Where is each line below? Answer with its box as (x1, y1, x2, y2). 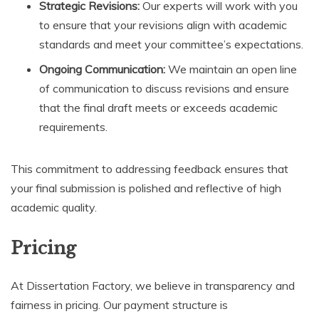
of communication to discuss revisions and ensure (39, 80, 289, 95)
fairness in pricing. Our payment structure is (11, 298, 228, 313)
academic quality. (11, 199, 97, 214)
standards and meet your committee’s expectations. (39, 36, 303, 51)
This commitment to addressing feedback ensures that (11, 161, 288, 176)
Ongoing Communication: (39, 61, 165, 76)
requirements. (39, 119, 108, 134)
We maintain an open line (165, 61, 297, 76)
